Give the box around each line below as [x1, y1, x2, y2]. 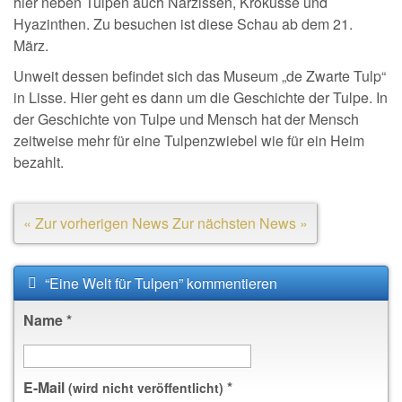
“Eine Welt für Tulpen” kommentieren [41, 273, 277, 293]
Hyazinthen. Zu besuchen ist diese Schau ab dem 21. [13, 13, 353, 34]
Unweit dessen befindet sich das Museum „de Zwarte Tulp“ [13, 66, 386, 86]
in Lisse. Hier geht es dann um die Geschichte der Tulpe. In [13, 87, 388, 108]
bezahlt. [13, 152, 64, 172]
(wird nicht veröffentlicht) [68, 379, 223, 397]
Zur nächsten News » [172, 213, 308, 233]
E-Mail [23, 377, 68, 398]
